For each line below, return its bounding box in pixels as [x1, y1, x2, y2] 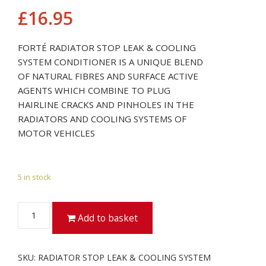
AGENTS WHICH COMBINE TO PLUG [18, 84, 170, 96]
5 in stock [18, 172, 51, 182]
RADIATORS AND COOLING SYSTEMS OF [18, 113, 186, 125]
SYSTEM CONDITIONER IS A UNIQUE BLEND [18, 56, 203, 68]
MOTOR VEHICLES [18, 127, 95, 139]
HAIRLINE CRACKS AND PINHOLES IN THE [18, 99, 194, 110]
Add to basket [75, 211, 138, 224]
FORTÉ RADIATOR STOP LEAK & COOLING [18, 42, 196, 53]
